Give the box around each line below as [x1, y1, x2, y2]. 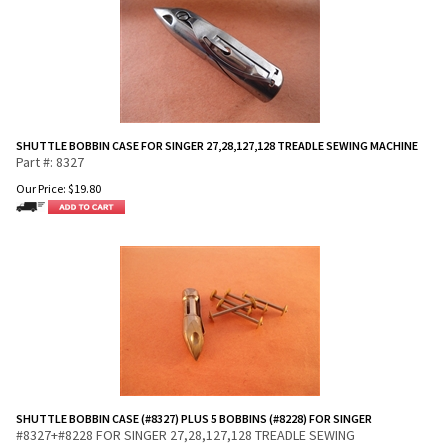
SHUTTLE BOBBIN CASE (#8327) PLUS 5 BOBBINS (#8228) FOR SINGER [16, 410, 372, 426]
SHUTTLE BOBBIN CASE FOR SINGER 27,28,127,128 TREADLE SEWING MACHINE [16, 138, 418, 153]
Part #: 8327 [16, 153, 84, 171]
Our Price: [16, 180, 66, 196]
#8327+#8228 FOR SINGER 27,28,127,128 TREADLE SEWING [16, 425, 355, 444]
